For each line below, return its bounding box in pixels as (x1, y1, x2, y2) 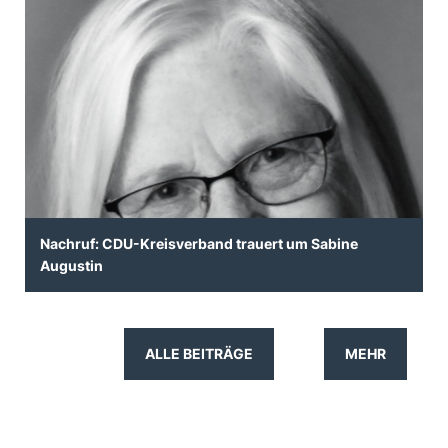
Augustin (40, 257, 103, 274)
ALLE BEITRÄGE (145, 345, 253, 362)
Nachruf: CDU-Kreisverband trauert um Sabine (40, 235, 358, 252)
